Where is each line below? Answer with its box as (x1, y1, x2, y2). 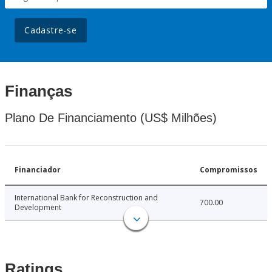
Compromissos (200, 165, 257, 175)
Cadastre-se (24, 24, 77, 36)
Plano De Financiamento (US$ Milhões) (5, 111, 217, 125)
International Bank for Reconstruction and (15, 192, 158, 203)
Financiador (15, 165, 61, 175)
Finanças (5, 82, 72, 101)
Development (15, 202, 61, 213)
